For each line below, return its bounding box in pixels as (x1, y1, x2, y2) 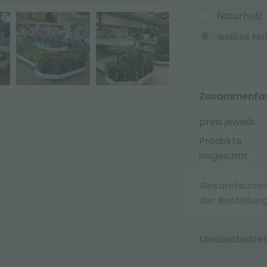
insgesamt (198, 149, 248, 163)
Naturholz (216, 9, 262, 23)
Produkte (198, 134, 242, 148)
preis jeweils (198, 114, 255, 129)
